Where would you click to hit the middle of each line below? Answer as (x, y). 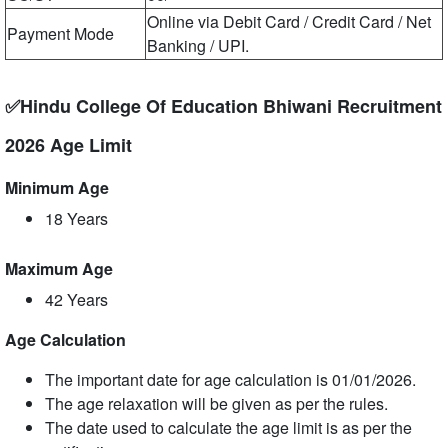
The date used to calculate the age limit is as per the (228, 427)
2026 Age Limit (68, 145)
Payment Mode (60, 33)
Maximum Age (59, 268)
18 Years (76, 218)
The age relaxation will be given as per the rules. (216, 403)
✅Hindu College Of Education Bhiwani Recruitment (223, 106)
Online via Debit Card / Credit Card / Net (289, 21)
